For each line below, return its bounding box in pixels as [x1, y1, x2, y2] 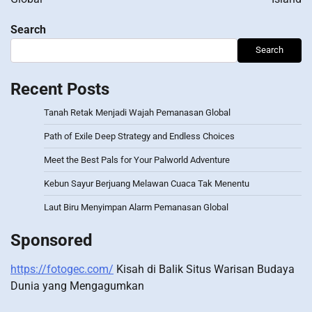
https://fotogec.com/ [10, 262, 114, 276]
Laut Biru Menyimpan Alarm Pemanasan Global [44, 201, 228, 212]
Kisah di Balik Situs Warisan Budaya [114, 262, 295, 276]
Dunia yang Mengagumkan [10, 279, 144, 292]
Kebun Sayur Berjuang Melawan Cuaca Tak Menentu [44, 178, 249, 189]
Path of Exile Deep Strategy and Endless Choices [44, 130, 235, 141]
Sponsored [10, 230, 93, 250]
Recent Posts [10, 79, 109, 99]
